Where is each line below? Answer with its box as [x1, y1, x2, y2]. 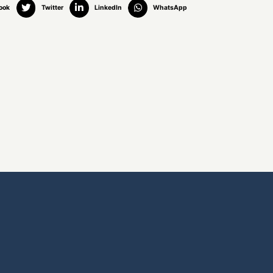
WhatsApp [153, 4, 188, 12]
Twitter [41, 4, 63, 12]
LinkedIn [94, 4, 122, 12]
